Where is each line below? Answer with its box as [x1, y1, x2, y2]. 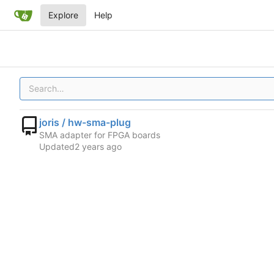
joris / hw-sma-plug [39, 116, 131, 128]
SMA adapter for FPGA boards [39, 129, 160, 140]
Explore [48, 10, 78, 20]
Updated [39, 141, 75, 152]
